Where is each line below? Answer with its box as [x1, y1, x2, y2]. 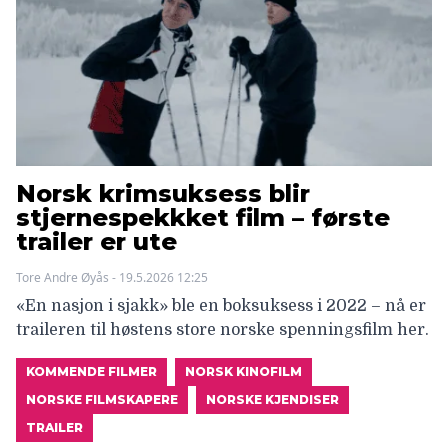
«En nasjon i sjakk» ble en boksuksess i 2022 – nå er [16, 296, 426, 315]
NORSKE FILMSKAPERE [26, 391, 178, 407]
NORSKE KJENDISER [206, 391, 339, 407]
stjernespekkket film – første [16, 202, 390, 232]
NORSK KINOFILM [185, 363, 302, 379]
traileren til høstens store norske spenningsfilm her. [16, 320, 429, 339]
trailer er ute [16, 226, 177, 256]
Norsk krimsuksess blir [16, 178, 310, 208]
